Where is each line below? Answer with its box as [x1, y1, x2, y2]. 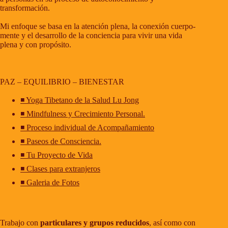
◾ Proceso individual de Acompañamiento [20, 123, 154, 132]
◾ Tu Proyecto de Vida [20, 151, 93, 160]
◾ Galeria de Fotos [20, 178, 79, 187]
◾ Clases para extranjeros [20, 164, 100, 174]
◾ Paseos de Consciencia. [20, 137, 101, 146]
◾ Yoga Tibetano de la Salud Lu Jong [20, 96, 139, 105]
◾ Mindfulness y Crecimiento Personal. [20, 109, 145, 119]
